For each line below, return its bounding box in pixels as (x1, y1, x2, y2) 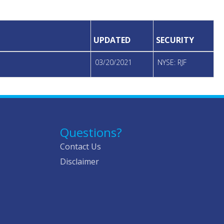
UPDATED (93, 34, 130, 46)
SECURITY (156, 34, 194, 46)
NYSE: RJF (157, 57, 186, 67)
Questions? (59, 124, 122, 141)
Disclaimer (59, 156, 99, 167)
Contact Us (59, 141, 101, 152)
